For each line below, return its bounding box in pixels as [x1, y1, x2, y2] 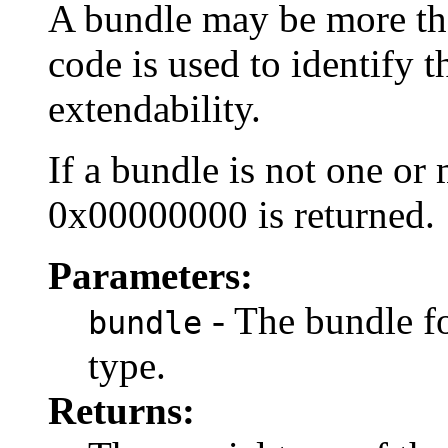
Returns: [48, 389, 195, 433]
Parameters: [48, 254, 253, 298]
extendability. [48, 87, 261, 131]
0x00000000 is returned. [48, 193, 435, 237]
